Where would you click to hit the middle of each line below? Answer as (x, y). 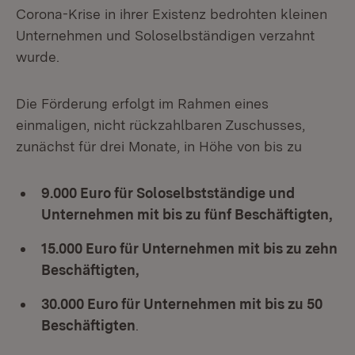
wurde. (38, 57)
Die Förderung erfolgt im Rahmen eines (142, 103)
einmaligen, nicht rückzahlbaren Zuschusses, (160, 125)
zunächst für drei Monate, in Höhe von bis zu (159, 146)
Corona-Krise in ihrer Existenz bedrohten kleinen (172, 14)
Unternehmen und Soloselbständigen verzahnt (165, 35)
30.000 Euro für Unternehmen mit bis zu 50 (182, 304)
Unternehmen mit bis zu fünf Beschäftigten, (187, 214)
